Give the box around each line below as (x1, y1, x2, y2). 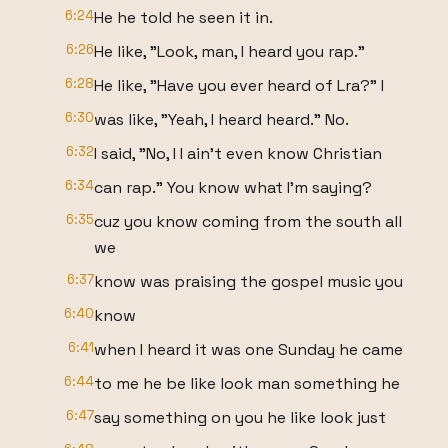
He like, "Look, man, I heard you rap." (94, 41, 365, 62)
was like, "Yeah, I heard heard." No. (94, 109, 349, 130)
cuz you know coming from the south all (94, 211, 402, 232)
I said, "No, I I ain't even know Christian (94, 143, 382, 164)
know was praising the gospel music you (94, 271, 403, 292)
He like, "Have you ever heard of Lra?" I (94, 75, 384, 96)
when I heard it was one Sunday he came (94, 339, 403, 360)
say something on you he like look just (94, 407, 386, 428)
